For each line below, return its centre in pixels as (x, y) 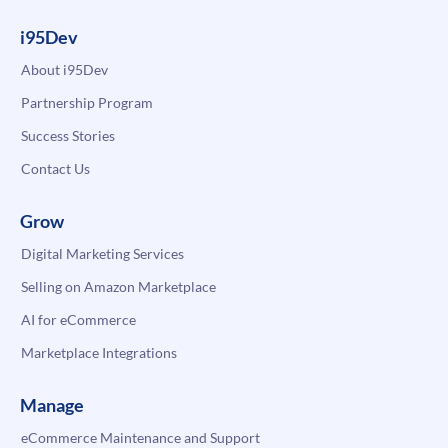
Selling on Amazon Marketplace (118, 287)
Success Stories (68, 136)
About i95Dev (64, 70)
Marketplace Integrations (99, 353)
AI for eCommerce (78, 320)
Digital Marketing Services (102, 254)
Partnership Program (87, 103)
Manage (52, 405)
